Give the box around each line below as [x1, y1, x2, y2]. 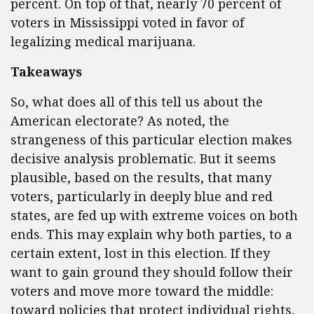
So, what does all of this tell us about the [11, 93, 263, 111]
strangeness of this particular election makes [11, 131, 292, 149]
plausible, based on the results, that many [11, 169, 271, 186]
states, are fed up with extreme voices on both [11, 207, 298, 224]
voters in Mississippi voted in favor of [11, 14, 244, 32]
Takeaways [11, 63, 82, 81]
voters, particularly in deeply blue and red [11, 188, 273, 205]
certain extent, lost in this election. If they [11, 245, 270, 262]
